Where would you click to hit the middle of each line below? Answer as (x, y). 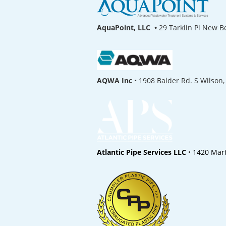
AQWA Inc (115, 81)
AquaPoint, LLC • (128, 27)
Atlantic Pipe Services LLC (142, 152)
